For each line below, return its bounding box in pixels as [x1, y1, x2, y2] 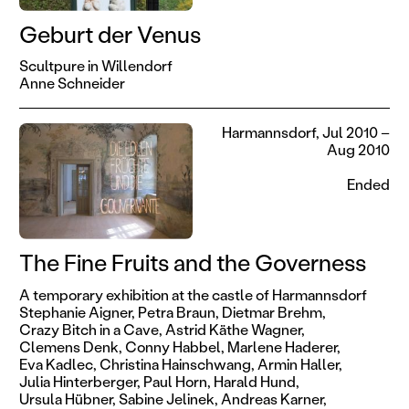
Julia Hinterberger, [18, 371, 141, 391]
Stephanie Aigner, [18, 301, 135, 321]
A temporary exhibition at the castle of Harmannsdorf [18, 284, 367, 304]
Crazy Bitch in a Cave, [18, 319, 163, 339]
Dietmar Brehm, [221, 301, 326, 321]
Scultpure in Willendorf [18, 56, 173, 76]
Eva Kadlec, [18, 353, 97, 373]
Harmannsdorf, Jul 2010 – [222, 122, 391, 142]
